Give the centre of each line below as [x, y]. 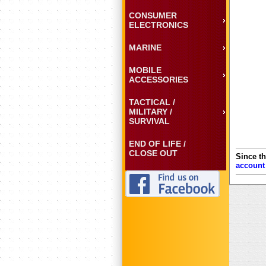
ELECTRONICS [159, 25]
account [250, 165]
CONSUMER [153, 15]
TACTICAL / [152, 102]
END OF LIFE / [157, 143]
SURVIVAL [149, 121]
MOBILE [145, 70]
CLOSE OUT [153, 153]
